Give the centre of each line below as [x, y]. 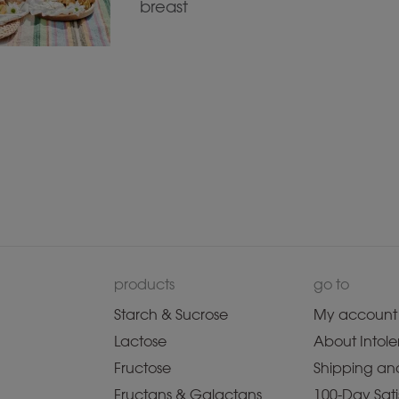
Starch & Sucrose [171, 315]
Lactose [140, 342]
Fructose [142, 369]
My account [355, 315]
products [144, 285]
